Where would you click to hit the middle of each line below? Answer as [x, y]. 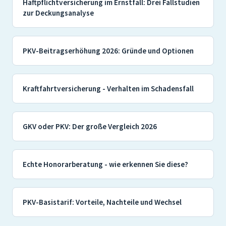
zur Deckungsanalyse [58, 13]
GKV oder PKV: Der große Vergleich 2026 [90, 127]
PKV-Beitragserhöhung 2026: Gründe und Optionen [108, 51]
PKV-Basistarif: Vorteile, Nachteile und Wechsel [102, 202]
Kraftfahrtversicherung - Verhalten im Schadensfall [108, 89]
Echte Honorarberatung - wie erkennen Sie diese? [105, 164]
